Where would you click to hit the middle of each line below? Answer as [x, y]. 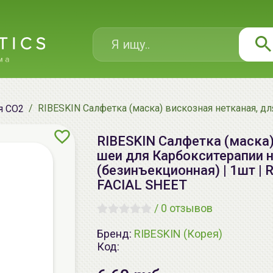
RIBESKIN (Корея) [178, 233]
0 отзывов [187, 208]
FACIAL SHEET [142, 185]
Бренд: [115, 233]
